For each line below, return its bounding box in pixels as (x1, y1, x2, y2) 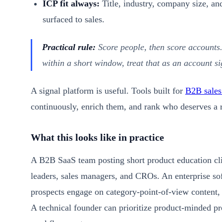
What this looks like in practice (30, 131, 164, 143)
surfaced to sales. (42, 14, 105, 24)
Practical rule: (42, 42, 96, 52)
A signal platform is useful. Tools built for (30, 85, 185, 96)
